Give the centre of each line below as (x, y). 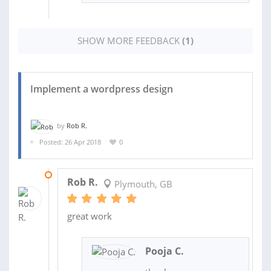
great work (89, 216)
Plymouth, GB (142, 184)
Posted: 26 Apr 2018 (70, 142)
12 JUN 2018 (76, 175)
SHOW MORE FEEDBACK (130, 41)
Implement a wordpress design (102, 89)
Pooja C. (164, 251)
